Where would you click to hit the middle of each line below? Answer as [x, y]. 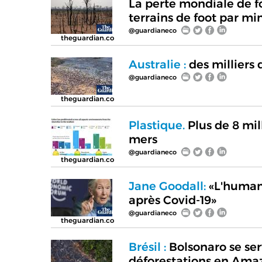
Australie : [157, 64]
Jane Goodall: [167, 186]
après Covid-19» [172, 200]
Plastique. [156, 125]
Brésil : [147, 247]
